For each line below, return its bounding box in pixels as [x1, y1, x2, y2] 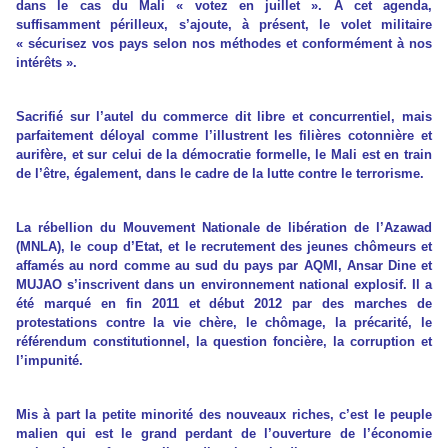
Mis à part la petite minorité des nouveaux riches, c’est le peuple [16, 407, 432, 423]
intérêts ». [16, 55, 77, 71]
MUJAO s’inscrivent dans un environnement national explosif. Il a [16, 277, 432, 293]
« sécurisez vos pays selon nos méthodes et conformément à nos [16, 36, 432, 52]
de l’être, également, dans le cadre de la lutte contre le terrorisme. [16, 166, 424, 182]
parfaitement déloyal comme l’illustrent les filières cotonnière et [16, 128, 432, 144]
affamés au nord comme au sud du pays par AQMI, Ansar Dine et [16, 258, 432, 274]
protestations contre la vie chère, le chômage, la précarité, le [16, 315, 432, 331]
